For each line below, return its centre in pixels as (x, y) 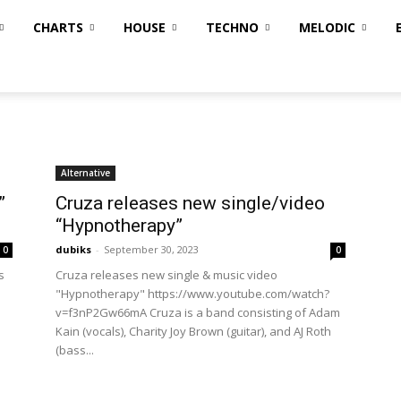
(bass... (75, 350)
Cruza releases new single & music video (166, 275)
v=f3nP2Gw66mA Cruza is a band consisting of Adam (198, 312)
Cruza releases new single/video (190, 203)
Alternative (85, 173)
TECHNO (232, 27)
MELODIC (327, 27)
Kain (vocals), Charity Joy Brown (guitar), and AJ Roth (193, 331)
